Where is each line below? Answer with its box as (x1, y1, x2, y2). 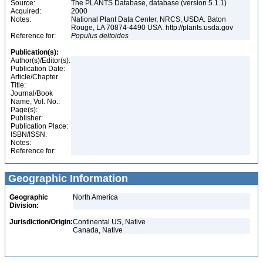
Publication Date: (11, 65, 65, 73)
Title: (11, 81, 26, 89)
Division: (9, 201, 39, 210)
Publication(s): (11, 48, 59, 56)
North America (73, 193, 118, 201)
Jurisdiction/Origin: (9, 218, 73, 226)
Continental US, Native (73, 218, 146, 226)
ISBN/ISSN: (11, 130, 47, 139)
